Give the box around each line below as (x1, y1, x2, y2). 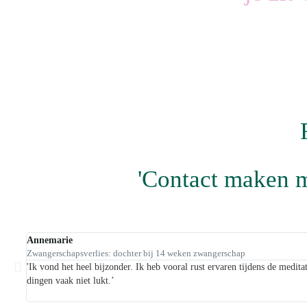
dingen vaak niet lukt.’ (27, 275, 114, 286)
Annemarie (27, 235, 73, 246)
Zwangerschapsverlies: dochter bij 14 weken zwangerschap (27, 249, 245, 259)
